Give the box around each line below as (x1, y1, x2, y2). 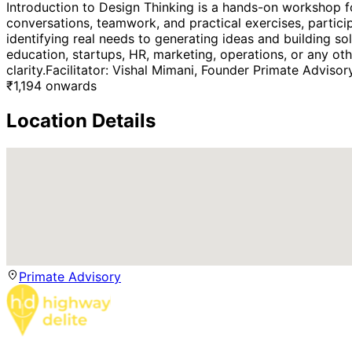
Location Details (6, 109, 156, 133)
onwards (46, 78, 97, 94)
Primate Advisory (19, 269, 121, 285)
